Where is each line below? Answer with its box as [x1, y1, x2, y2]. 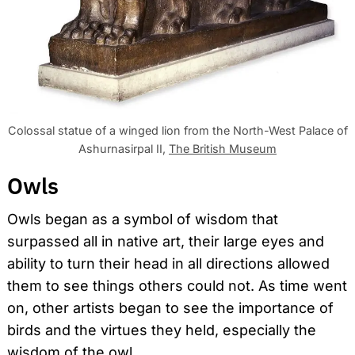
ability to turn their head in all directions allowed [7, 255, 330, 273]
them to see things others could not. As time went [7, 277, 347, 295]
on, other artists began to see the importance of [7, 300, 334, 317]
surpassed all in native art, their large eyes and [7, 233, 324, 250]
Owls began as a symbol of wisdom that [7, 211, 278, 228]
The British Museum [169, 142, 277, 156]
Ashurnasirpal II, [78, 142, 169, 156]
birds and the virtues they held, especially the [7, 322, 316, 339]
